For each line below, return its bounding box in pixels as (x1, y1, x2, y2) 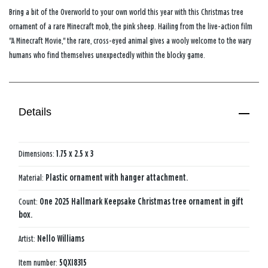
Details (19, 106, 52, 118)
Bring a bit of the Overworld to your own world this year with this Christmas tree (9, 7, 243, 17)
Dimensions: (19, 149, 56, 159)
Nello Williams (37, 234, 84, 243)
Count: (19, 197, 39, 206)
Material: (19, 173, 45, 182)
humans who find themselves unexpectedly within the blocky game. (9, 50, 205, 60)
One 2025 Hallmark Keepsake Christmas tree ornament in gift (39, 197, 243, 206)
